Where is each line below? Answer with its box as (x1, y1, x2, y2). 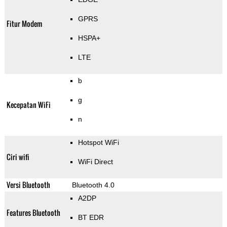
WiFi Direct (78, 158, 113, 166)
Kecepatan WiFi (6, 99, 51, 110)
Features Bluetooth (6, 207, 60, 218)
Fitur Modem (6, 18, 42, 29)
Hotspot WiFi (78, 138, 119, 147)
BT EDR (78, 213, 104, 222)
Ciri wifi (6, 152, 29, 163)
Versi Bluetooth (6, 179, 50, 191)
